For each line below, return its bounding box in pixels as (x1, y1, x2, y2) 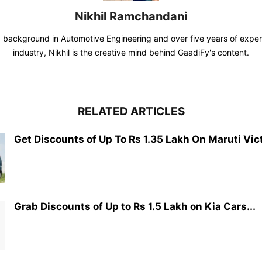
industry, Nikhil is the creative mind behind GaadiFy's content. (13, 47, 249, 57)
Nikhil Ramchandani (75, 9, 187, 23)
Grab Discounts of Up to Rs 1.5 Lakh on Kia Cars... (14, 201, 256, 212)
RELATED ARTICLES (77, 105, 185, 118)
